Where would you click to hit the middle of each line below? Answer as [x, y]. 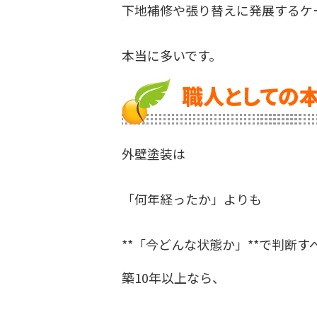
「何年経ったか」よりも [192, 198]
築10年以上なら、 [173, 277]
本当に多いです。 [172, 55]
